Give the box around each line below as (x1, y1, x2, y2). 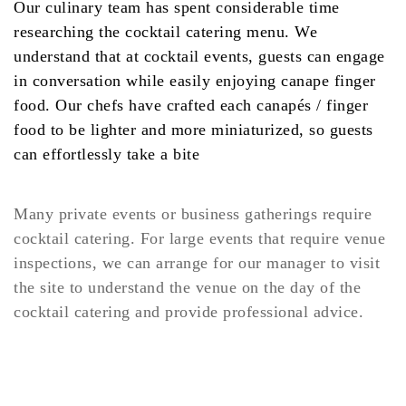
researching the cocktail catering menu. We (14, 23, 317, 42)
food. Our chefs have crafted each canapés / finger (14, 96, 368, 115)
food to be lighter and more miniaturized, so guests (14, 121, 373, 140)
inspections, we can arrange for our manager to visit (14, 253, 380, 272)
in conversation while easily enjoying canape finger (14, 72, 376, 91)
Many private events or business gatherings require (14, 204, 372, 223)
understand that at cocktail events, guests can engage (14, 47, 385, 66)
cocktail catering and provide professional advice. (14, 302, 363, 321)
